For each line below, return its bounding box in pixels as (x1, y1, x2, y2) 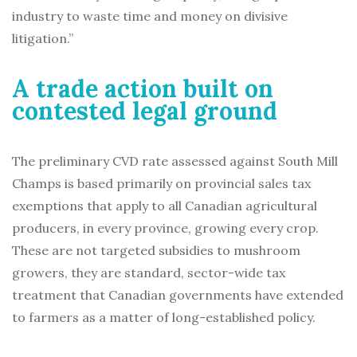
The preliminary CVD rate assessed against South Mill (12, 153, 338, 170)
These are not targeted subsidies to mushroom (12, 242, 300, 259)
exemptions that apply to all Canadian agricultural (12, 198, 317, 214)
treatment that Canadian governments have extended (12, 287, 343, 304)
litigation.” (12, 30, 73, 47)
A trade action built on (12, 73, 273, 104)
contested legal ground (12, 96, 277, 127)
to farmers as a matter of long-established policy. (12, 309, 316, 326)
